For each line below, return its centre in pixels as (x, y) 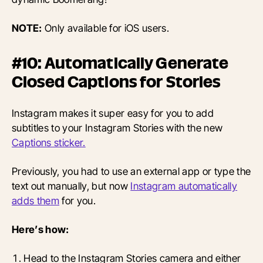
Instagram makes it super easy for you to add (113, 113)
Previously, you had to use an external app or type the (131, 171)
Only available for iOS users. (105, 28)
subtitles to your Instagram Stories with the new (117, 127)
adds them (36, 200)
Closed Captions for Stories (116, 82)
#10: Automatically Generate (120, 63)
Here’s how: (41, 229)
